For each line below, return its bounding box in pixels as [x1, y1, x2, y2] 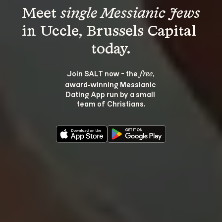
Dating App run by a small [65, 89, 157, 99]
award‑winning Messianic [65, 79, 157, 89]
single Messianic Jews [60, 6, 200, 21]
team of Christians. [77, 99, 145, 108]
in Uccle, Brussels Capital [22, 24, 200, 39]
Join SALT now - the [66, 68, 139, 78]
